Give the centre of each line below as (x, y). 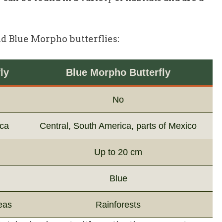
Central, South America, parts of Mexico (118, 126)
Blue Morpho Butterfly (118, 72)
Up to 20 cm (118, 152)
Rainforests (118, 204)
